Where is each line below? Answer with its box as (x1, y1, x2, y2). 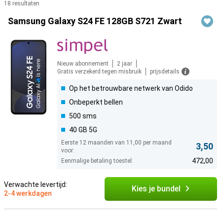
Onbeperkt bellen (69, 98, 123, 106)
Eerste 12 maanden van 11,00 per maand (61, 139, 172, 146)
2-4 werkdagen (4, 189, 52, 197)
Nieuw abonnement (57, 60, 109, 67)
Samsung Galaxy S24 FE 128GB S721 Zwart (8, 16, 182, 26)
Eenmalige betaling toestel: (61, 157, 133, 164)
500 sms (69, 112, 97, 120)
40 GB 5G (69, 126, 97, 134)
